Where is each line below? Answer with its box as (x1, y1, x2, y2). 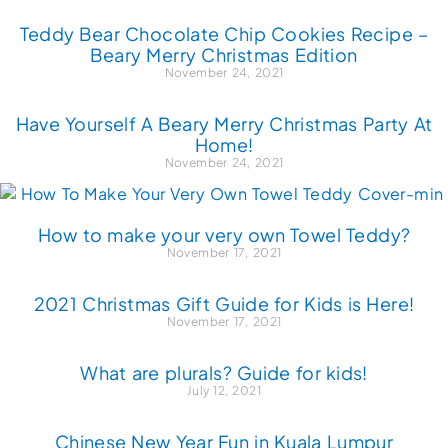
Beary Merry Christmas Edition (90, 43, 358, 67)
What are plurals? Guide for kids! (80, 361, 368, 385)
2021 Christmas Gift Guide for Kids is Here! (33, 292, 415, 316)
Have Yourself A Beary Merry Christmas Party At (15, 112, 433, 136)
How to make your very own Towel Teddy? (37, 223, 411, 247)
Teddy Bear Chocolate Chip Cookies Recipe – (19, 22, 429, 46)
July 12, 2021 (186, 383, 262, 399)
